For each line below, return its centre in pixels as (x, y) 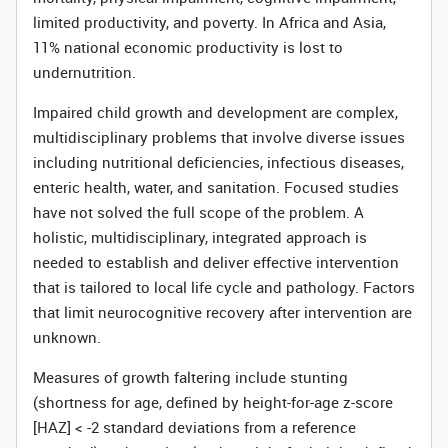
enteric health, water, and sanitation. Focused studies (216, 187)
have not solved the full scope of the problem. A (198, 212)
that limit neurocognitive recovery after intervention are (222, 312)
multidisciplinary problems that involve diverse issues (219, 137)
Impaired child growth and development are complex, (215, 112)
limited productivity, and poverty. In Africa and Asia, (209, 22)
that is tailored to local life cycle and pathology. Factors (224, 287)
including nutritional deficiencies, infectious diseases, (218, 162)
